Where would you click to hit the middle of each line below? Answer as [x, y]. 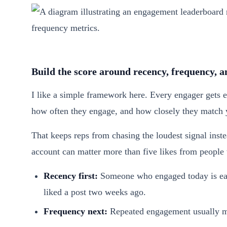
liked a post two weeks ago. [94, 192]
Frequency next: [75, 211]
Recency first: [70, 176]
